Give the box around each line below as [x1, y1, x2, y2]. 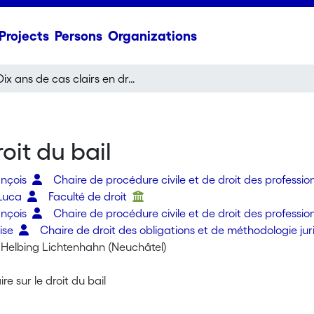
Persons [54, 28, 102, 43]
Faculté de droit [48, 190, 130, 203]
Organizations [107, 28, 197, 43]
